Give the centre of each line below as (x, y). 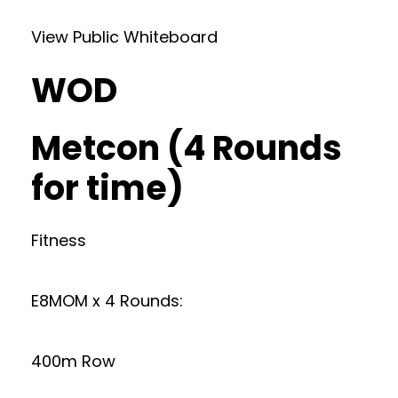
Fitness (59, 240)
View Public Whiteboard (124, 37)
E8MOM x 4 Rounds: (107, 301)
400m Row (73, 361)
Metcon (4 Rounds (187, 148)
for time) (107, 188)
